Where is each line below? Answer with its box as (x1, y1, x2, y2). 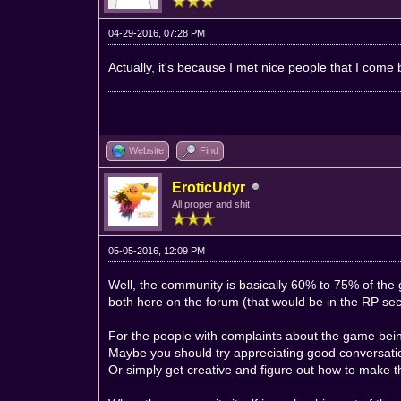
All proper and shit (172, 198, 251, 209)
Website (129, 144, 165, 156)
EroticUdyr (172, 179, 246, 195)
